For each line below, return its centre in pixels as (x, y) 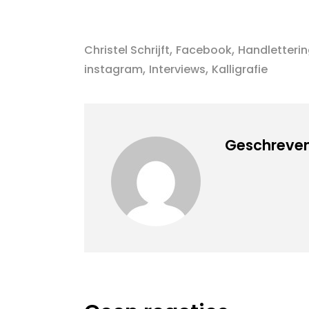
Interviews (177, 69)
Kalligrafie (240, 69)
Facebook (204, 50)
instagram (113, 69)
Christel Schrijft (127, 50)
